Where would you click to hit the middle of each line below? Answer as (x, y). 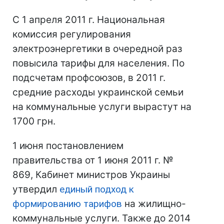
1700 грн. (34, 121)
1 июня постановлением (68, 146)
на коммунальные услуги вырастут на (102, 107)
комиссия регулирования (72, 34)
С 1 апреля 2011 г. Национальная (89, 20)
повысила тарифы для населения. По (98, 63)
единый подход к (97, 189)
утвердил (36, 189)
